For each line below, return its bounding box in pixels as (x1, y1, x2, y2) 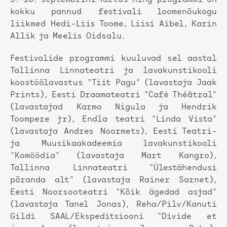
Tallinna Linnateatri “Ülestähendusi (10, 164, 217, 173)
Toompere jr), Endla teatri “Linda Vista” (10, 116, 217, 124)
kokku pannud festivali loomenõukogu (10, 8, 217, 17)
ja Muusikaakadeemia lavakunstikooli (10, 140, 217, 148)
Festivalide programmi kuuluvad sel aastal (10, 55, 217, 63)
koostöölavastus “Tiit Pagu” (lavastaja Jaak (10, 79, 217, 88)
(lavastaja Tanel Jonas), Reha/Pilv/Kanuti (10, 201, 217, 209)
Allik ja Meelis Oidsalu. (10, 32, 125, 41)
